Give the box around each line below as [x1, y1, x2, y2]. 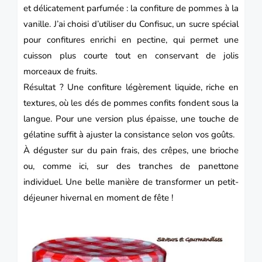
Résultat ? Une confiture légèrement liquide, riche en [23, 81, 239, 94]
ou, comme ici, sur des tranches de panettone [23, 160, 239, 173]
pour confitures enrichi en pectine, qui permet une [23, 34, 239, 46]
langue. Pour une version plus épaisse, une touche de [23, 113, 239, 125]
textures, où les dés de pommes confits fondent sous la [23, 97, 239, 109]
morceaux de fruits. [23, 65, 97, 78]
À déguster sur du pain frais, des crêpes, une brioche [23, 144, 239, 157]
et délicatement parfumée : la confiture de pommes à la [23, 2, 239, 15]
